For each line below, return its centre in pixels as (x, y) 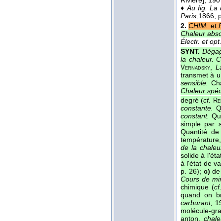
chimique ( (197, 187)
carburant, (197, 203)
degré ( (192, 100)
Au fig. (197, 8)
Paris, (189, 16)
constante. (197, 108)
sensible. (194, 83)
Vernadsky (195, 67)
